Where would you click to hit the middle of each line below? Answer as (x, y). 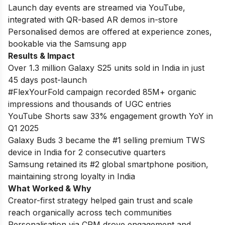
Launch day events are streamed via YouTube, (97, 7)
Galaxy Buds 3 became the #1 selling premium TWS (106, 140)
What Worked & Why (50, 188)
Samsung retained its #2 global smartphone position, (108, 164)
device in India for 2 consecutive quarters (87, 152)
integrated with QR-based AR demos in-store (93, 19)
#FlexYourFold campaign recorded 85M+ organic (102, 92)
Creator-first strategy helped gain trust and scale (100, 200)
